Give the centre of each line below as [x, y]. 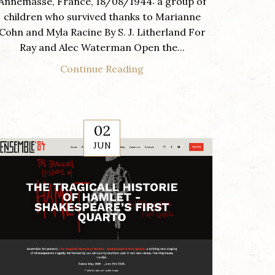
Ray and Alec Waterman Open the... [102, 48]
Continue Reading [102, 69]
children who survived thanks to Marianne [102, 17]
